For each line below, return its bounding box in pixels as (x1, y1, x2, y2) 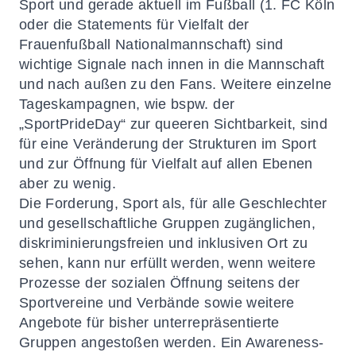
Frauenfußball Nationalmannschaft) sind (19, 37, 284, 52)
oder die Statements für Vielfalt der (19, 17, 250, 33)
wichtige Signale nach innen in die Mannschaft (19, 56, 325, 72)
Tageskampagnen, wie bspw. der (19, 96, 235, 112)
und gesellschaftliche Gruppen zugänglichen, (19, 215, 316, 231)
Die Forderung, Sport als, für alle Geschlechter (19, 195, 327, 211)
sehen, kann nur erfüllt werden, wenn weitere (19, 255, 316, 271)
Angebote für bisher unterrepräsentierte (19, 315, 280, 331)
